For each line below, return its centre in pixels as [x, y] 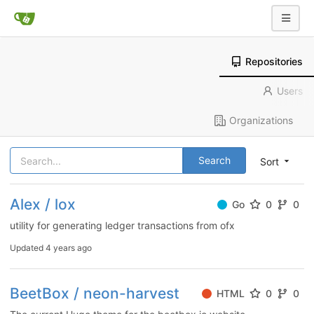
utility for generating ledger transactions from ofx [122, 225]
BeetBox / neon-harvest [95, 293]
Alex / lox [43, 204]
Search [214, 160]
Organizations [261, 120]
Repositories [274, 61]
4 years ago [69, 248]
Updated [28, 248]
